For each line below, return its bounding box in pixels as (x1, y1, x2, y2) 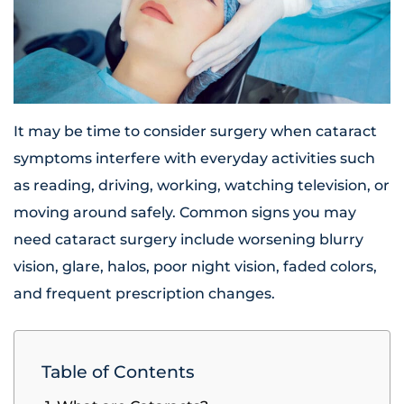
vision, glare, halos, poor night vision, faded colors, (14, 258, 377, 276)
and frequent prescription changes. (14, 285, 275, 303)
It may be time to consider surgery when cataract (14, 123, 377, 141)
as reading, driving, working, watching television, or (14, 177, 390, 195)
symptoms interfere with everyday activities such (14, 150, 375, 168)
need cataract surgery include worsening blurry (14, 231, 363, 249)
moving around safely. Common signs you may (14, 204, 356, 222)
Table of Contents (41, 361, 195, 383)
